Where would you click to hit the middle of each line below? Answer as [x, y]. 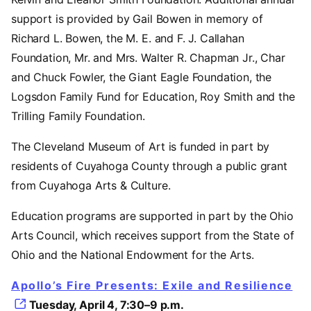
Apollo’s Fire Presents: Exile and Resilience [152, 285]
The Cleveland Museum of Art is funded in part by [141, 146]
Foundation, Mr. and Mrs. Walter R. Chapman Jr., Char [148, 57]
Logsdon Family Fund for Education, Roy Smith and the [153, 96]
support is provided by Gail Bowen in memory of [137, 18]
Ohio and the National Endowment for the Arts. [133, 254]
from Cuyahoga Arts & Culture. [91, 185]
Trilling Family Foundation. [78, 116]
